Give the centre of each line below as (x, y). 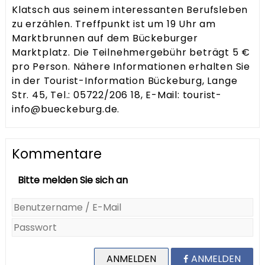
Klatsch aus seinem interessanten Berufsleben (130, 10)
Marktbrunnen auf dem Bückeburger (105, 38)
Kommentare (57, 154)
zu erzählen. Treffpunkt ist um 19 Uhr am (114, 24)
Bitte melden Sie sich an (73, 180)
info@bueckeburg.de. (66, 109)
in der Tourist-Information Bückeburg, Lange (125, 81)
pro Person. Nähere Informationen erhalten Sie (131, 67)
